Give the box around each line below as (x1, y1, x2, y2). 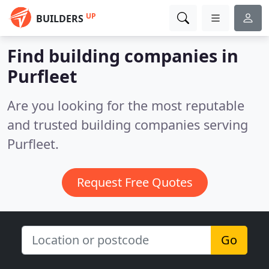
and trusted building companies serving (7, 116, 248, 133)
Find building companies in (7, 44, 238, 67)
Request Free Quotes (76, 174, 193, 190)
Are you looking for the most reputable (7, 97, 244, 114)
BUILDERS (36, 12, 83, 25)
